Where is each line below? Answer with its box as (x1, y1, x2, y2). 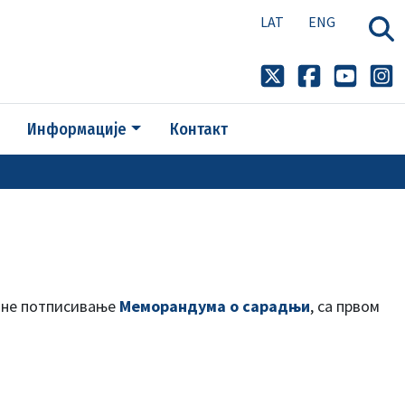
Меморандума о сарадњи (119, 296, 310, 316)
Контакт (169, 119, 228, 139)
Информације (27, 119, 127, 139)
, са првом (310, 296, 380, 316)
